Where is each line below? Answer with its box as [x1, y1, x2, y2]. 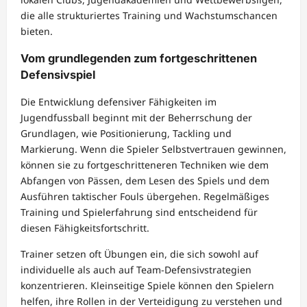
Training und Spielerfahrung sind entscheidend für [21, 206, 258, 219]
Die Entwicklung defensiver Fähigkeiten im [21, 95, 217, 109]
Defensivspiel [21, 67, 95, 82]
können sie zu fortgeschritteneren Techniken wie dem [21, 158, 269, 172]
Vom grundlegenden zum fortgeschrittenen [21, 51, 257, 65]
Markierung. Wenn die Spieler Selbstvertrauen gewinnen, [21, 143, 286, 156]
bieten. [21, 24, 53, 38]
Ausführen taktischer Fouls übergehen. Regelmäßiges [21, 190, 269, 204]
